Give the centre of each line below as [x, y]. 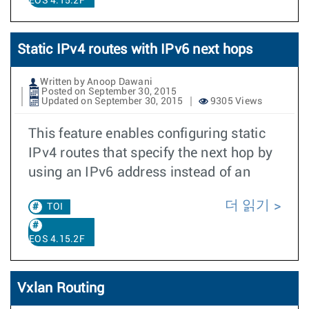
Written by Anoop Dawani [95, 82]
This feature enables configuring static [147, 134]
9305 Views [235, 101]
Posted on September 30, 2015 [108, 92]
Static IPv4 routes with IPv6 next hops [135, 50]
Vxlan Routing [61, 288]
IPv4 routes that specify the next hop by [150, 153]
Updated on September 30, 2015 [111, 101]
